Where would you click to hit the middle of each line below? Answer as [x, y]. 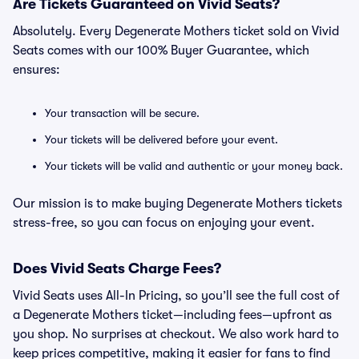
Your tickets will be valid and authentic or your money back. [194, 166]
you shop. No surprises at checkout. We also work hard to [176, 334]
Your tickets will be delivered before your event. [161, 139]
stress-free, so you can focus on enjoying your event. [164, 223]
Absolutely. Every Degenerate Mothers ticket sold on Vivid [176, 31]
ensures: [36, 70]
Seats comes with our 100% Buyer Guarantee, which [161, 50]
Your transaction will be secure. [122, 113]
